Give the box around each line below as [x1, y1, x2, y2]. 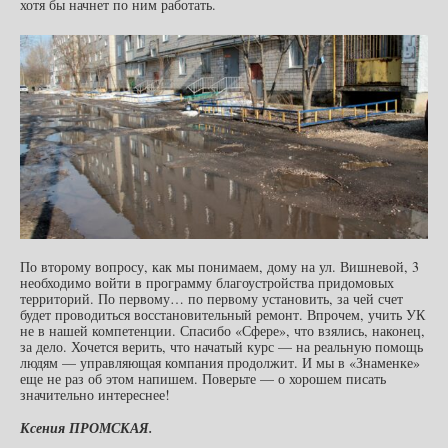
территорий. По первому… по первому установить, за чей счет [20, 289, 403, 309]
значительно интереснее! [20, 385, 170, 405]
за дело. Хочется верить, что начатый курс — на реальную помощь [20, 337, 423, 357]
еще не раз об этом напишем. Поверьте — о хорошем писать [20, 369, 386, 389]
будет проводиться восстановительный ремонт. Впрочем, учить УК [20, 305, 425, 325]
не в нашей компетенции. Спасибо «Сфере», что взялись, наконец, [20, 321, 425, 341]
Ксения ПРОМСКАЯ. [20, 418, 153, 439]
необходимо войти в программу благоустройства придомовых [20, 273, 394, 293]
